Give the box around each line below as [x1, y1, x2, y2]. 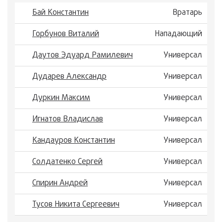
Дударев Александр [32, 71, 107, 83]
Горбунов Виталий [32, 28, 99, 40]
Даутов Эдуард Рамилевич [32, 50, 133, 61]
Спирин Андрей [32, 177, 88, 189]
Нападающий [155, 28, 202, 40]
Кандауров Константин [32, 135, 115, 147]
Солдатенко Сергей [32, 156, 103, 168]
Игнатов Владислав [32, 113, 103, 125]
